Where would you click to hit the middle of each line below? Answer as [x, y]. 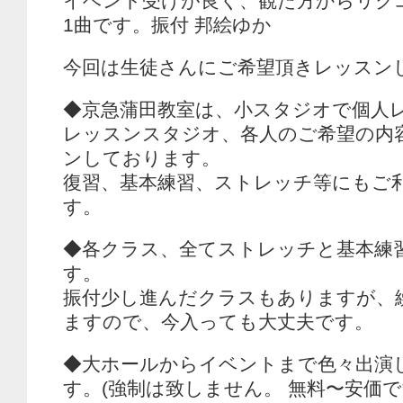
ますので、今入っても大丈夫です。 [218, 322]
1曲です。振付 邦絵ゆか [167, 25]
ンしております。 [142, 158]
